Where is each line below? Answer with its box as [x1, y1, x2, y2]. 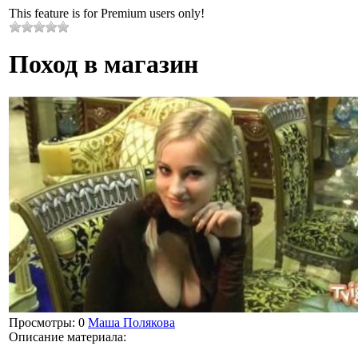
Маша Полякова [88, 316, 175, 330]
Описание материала [9, 330, 123, 344]
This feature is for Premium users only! [9, 6, 205, 20]
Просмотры [9, 316, 72, 330]
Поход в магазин [9, 50, 198, 79]
